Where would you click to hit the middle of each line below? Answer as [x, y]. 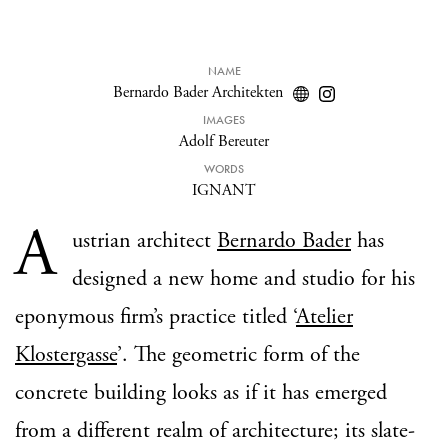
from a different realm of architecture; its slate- [215, 431]
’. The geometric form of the [238, 355]
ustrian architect [144, 241]
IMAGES [224, 120]
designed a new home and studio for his [243, 279]
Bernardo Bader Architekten [198, 92]
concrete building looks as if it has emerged [201, 393]
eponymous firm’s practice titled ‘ [155, 317]
